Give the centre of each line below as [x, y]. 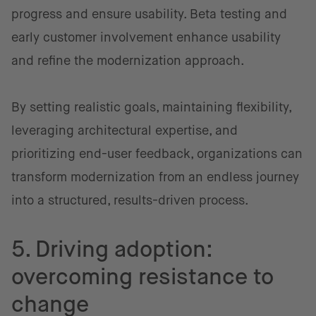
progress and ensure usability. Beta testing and [149, 14]
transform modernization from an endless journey [155, 177]
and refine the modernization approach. [128, 61]
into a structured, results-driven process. [130, 200]
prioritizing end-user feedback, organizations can [157, 154]
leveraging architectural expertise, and [124, 130]
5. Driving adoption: [112, 249]
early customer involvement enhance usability [146, 37]
